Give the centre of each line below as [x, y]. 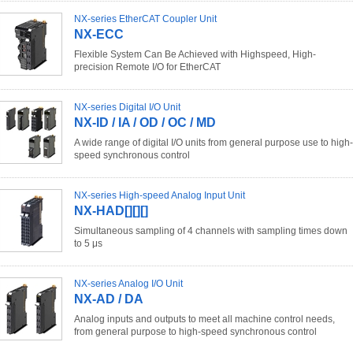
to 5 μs [88, 244]
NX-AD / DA [109, 299]
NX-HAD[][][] [111, 211]
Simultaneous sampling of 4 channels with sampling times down [211, 231]
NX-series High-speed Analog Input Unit [160, 196]
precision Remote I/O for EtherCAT [147, 67]
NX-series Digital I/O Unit [127, 108]
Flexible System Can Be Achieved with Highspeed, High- [195, 55]
